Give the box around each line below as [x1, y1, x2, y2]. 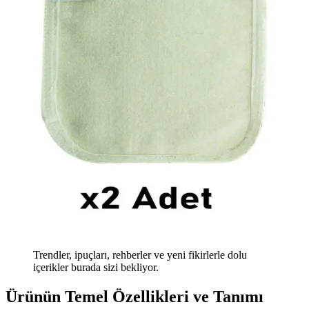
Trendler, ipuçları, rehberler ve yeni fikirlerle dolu [33, 249, 247, 261]
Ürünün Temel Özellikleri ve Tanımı [6, 288, 263, 306]
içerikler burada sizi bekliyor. [33, 261, 159, 274]
